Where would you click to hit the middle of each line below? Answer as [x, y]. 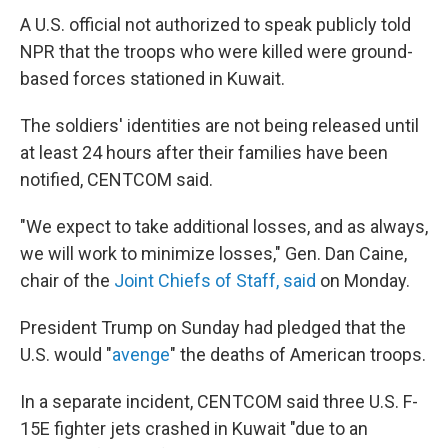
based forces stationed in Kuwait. [152, 78]
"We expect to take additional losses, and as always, [224, 226]
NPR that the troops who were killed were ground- [216, 51]
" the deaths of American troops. [298, 354]
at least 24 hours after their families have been [204, 152]
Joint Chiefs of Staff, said [215, 280]
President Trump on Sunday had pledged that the [213, 327]
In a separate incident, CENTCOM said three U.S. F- [219, 401]
